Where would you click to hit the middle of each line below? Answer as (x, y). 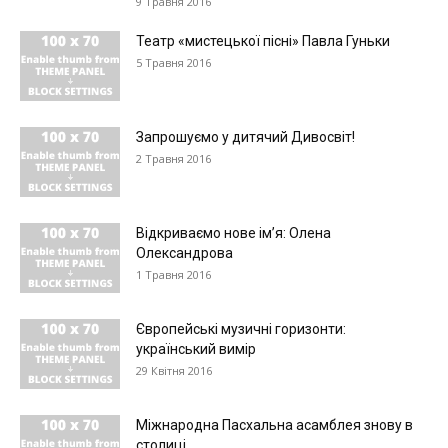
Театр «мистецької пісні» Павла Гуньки (263, 41)
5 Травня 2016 (173, 62)
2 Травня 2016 (173, 158)
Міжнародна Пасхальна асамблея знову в (274, 425)
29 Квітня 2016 (174, 370)
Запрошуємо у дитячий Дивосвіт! (245, 137)
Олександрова (184, 253)
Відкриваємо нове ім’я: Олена (233, 233)
